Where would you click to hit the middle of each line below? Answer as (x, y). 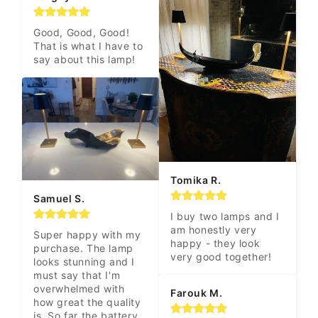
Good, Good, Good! (82, 33)
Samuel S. (59, 198)
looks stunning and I (84, 261)
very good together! (221, 257)
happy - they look (215, 243)
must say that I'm (77, 275)
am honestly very (214, 230)
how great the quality (87, 302)
